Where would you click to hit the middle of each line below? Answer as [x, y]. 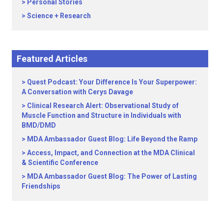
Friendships [41, 186]
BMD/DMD [39, 125]
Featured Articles [52, 58]
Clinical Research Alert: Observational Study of [103, 105]
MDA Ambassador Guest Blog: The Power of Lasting [112, 176]
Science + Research [59, 15]
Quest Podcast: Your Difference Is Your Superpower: [112, 82]
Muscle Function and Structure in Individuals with [101, 115]
